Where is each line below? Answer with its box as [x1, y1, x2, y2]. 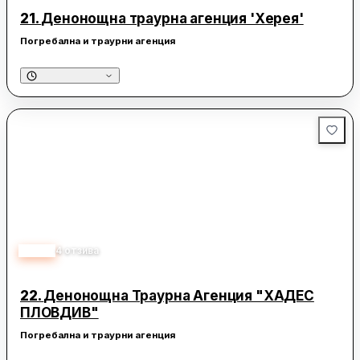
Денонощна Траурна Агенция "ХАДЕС [43, 288, 314, 305]
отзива [64, 244, 99, 257]
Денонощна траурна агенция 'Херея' [41, 10, 304, 27]
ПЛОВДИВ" [20, 305, 99, 321]
